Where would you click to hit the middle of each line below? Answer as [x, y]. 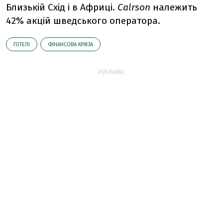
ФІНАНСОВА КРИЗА [70, 45]
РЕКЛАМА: [111, 72]
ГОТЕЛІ [22, 45]
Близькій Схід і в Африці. [62, 7]
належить [174, 7]
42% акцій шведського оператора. [83, 21]
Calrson [134, 7]
